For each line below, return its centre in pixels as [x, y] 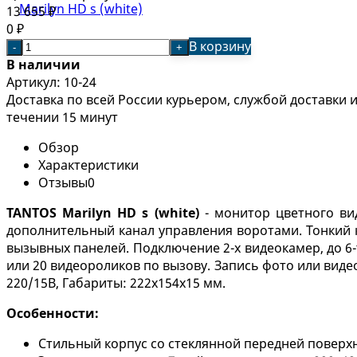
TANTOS [35, 212]
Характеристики [88, 165]
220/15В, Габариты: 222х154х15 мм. [116, 282]
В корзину [220, 46]
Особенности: [53, 313]
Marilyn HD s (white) [131, 212]
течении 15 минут [62, 117]
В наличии [43, 64]
